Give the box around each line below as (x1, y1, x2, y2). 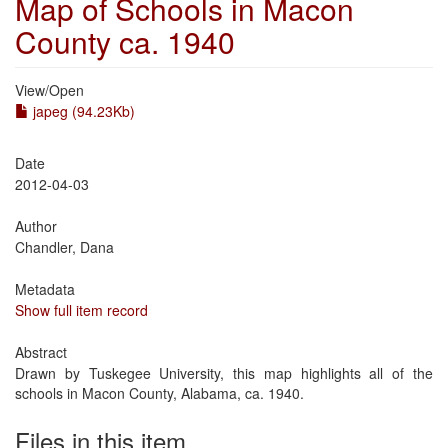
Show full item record (15, 300, 148, 320)
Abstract (15, 342, 67, 362)
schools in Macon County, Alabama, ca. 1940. (15, 383, 304, 403)
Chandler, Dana (15, 237, 114, 257)
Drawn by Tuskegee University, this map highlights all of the (15, 363, 433, 383)
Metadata (15, 279, 75, 299)
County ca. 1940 (15, 20, 235, 63)
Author (15, 216, 57, 236)
